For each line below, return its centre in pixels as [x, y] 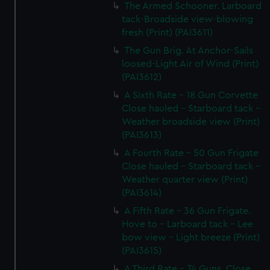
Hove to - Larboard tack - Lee [188, 224]
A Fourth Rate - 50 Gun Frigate [192, 153]
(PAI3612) [142, 77]
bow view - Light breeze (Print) [191, 237]
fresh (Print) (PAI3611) [168, 33]
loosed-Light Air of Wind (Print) [190, 64]
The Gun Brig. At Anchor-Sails [189, 51]
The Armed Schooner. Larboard [193, 6]
